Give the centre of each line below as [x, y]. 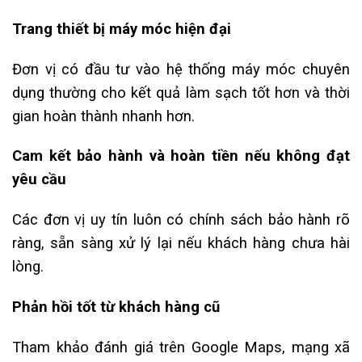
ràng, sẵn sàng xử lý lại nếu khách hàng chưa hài [181, 243]
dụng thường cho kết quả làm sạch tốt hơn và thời [181, 92]
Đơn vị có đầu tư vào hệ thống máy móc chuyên [181, 69]
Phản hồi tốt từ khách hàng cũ [116, 306]
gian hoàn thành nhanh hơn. [103, 116]
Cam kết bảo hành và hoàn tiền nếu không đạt [181, 156]
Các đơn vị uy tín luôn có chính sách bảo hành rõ [181, 220]
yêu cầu [39, 179]
